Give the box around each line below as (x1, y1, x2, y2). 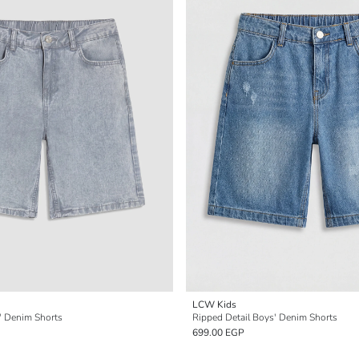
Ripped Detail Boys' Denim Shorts (192, 311, 337, 324)
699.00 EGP (192, 326, 244, 339)
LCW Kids (192, 298, 236, 311)
